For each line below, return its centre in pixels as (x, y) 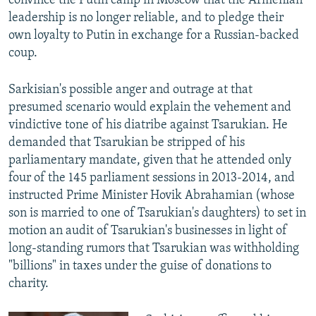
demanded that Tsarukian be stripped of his (127, 143)
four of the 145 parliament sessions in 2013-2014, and (152, 178)
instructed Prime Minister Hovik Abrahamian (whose (152, 196)
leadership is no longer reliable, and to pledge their (146, 18)
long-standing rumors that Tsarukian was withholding (154, 249)
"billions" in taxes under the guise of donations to (140, 267)
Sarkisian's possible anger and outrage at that (130, 90)
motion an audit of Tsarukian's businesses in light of (148, 231)
